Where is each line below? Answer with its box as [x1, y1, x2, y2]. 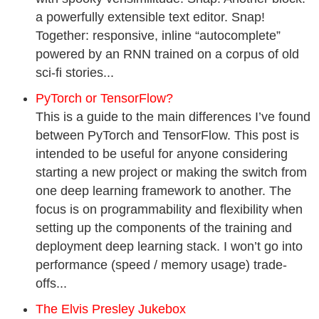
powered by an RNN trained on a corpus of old [36, 47, 299, 61]
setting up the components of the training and [36, 221, 292, 235]
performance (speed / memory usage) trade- [36, 258, 287, 272]
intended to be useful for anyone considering [36, 147, 288, 161]
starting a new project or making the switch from [36, 165, 307, 179]
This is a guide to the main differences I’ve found [36, 110, 310, 124]
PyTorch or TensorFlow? [36, 91, 173, 105]
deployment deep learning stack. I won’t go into [36, 239, 303, 253]
